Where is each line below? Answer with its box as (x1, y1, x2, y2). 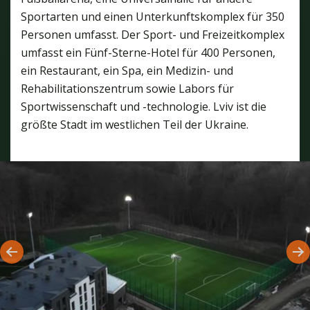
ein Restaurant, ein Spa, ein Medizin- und (21, 62, 233, 78)
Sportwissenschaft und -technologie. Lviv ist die (21, 98, 266, 114)
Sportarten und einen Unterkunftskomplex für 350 (21, 8, 284, 24)
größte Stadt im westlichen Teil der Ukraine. (21, 116, 248, 132)
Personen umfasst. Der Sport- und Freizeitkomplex (21, 26, 284, 42)
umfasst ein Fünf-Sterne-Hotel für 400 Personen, (21, 44, 275, 60)
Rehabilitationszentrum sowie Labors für (21, 80, 234, 96)
